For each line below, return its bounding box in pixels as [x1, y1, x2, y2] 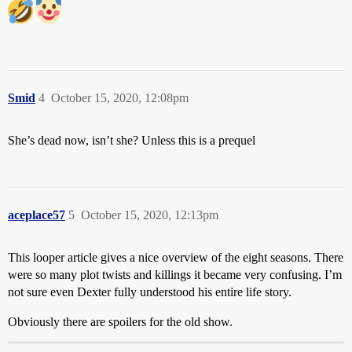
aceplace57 [8, 208, 65, 222]
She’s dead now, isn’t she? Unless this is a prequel [8, 134, 255, 148]
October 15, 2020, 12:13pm [81, 208, 218, 222]
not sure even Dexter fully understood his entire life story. [8, 285, 291, 299]
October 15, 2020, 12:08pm [51, 91, 189, 105]
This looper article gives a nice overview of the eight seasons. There [8, 251, 343, 265]
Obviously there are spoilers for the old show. [8, 315, 233, 329]
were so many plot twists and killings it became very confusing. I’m [8, 268, 342, 282]
